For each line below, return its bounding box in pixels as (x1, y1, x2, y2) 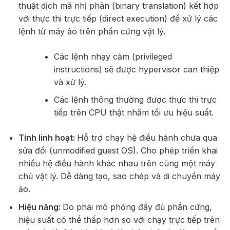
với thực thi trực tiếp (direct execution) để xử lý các (18, 13, 218, 24)
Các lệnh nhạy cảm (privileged (53, 51, 172, 62)
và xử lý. (53, 76, 89, 87)
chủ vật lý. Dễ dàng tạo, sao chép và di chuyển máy (18, 171, 220, 182)
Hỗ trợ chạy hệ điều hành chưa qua (76, 132, 217, 143)
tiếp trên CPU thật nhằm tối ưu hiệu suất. (53, 107, 214, 118)
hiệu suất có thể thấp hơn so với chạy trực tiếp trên (18, 214, 220, 225)
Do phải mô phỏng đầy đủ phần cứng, (62, 201, 212, 212)
